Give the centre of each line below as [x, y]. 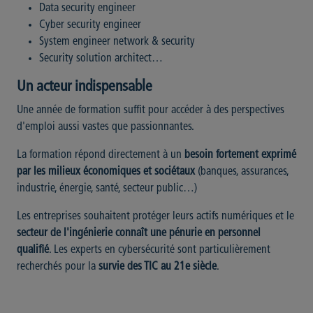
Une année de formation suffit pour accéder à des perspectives [151, 111]
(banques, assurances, [242, 172]
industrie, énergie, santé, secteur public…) [107, 189]
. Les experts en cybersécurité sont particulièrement [160, 250]
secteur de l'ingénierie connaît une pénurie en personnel [139, 234]
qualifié [33, 250]
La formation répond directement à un [101, 155]
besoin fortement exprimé [240, 155]
